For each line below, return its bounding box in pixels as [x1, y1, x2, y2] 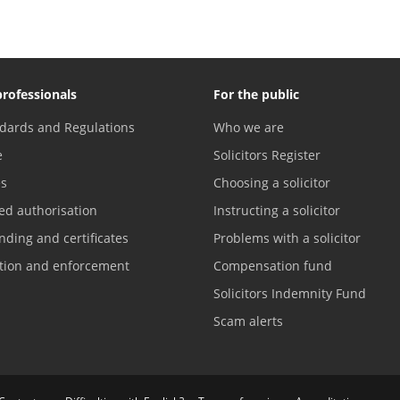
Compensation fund [213, 256, 332, 274]
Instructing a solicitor [213, 201, 340, 219]
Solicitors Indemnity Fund [213, 284, 366, 302]
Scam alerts [213, 312, 283, 329]
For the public [213, 85, 299, 103]
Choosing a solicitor [213, 173, 330, 191]
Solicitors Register [213, 146, 321, 163]
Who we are [213, 118, 284, 136]
